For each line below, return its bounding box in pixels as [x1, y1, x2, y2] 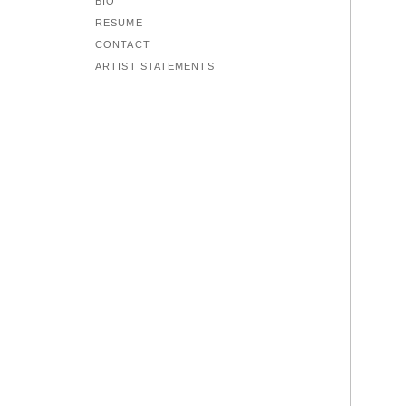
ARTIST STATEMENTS [95, 61, 215, 72]
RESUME [95, 17, 143, 28]
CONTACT [95, 39, 150, 50]
